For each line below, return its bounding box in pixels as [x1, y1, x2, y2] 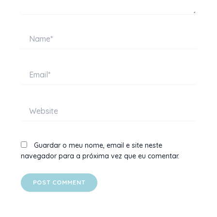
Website [20, 101, 46, 110]
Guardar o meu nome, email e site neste [33, 141, 162, 150]
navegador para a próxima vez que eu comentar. [20, 152, 179, 161]
